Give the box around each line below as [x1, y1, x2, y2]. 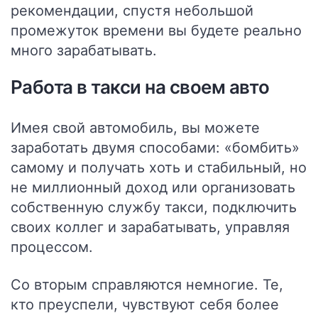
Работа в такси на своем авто [11, 76, 270, 98]
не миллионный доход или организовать [11, 179, 295, 196]
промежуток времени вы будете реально [11, 22, 302, 39]
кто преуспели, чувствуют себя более [11, 296, 279, 313]
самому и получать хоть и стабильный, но [11, 159, 307, 176]
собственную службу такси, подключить [11, 199, 297, 216]
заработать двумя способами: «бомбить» [11, 139, 300, 156]
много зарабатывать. [11, 42, 157, 59]
